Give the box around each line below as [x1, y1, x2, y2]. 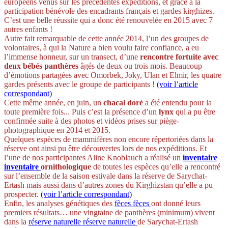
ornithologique [41, 162, 91, 171]
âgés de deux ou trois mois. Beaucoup [78, 61, 202, 70]
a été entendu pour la [143, 98, 212, 107]
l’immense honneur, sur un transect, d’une [4, 52, 140, 61]
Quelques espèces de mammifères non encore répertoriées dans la [4, 134, 213, 144]
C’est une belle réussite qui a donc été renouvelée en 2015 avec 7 [4, 15, 213, 24]
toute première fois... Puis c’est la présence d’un [4, 107, 159, 116]
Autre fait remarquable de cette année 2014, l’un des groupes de [4, 34, 209, 43]
